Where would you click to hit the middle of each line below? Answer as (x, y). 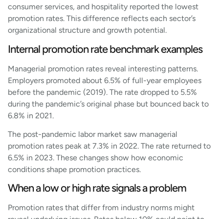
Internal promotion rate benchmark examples (105, 49)
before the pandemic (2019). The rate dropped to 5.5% (102, 92)
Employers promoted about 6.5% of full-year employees (105, 80)
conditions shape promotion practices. (74, 170)
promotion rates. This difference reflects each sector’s (102, 19)
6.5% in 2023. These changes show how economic (96, 158)
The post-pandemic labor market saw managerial (93, 134)
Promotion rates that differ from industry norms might (101, 208)
